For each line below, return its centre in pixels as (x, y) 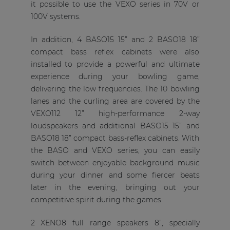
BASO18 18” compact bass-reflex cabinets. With (115, 138)
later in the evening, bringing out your (115, 187)
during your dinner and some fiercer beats (115, 175)
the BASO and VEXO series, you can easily (115, 150)
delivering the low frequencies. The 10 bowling (115, 89)
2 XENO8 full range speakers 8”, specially (115, 223)
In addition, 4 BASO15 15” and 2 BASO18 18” (115, 40)
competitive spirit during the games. (97, 200)
